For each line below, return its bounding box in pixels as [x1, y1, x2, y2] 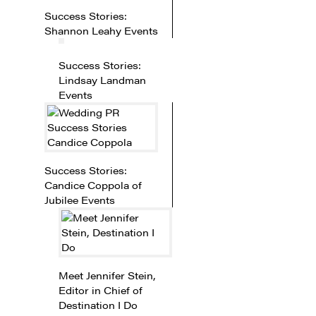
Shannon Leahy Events [44, 23, 158, 37]
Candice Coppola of [44, 177, 142, 192]
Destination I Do [58, 297, 138, 312]
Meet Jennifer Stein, [58, 267, 156, 282]
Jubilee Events [44, 192, 115, 207]
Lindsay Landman [58, 72, 146, 87]
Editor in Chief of [58, 282, 142, 297]
